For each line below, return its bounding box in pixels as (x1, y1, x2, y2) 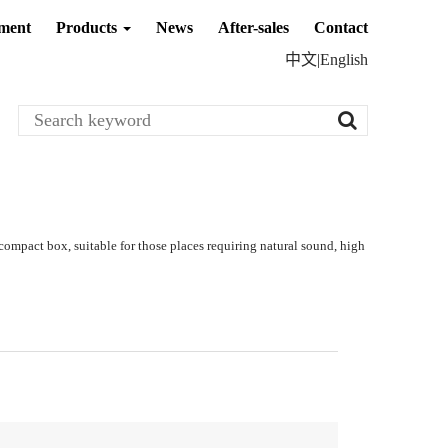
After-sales (218, 18, 289, 36)
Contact (314, 18, 368, 36)
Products (56, 18, 121, 36)
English (320, 50, 368, 68)
